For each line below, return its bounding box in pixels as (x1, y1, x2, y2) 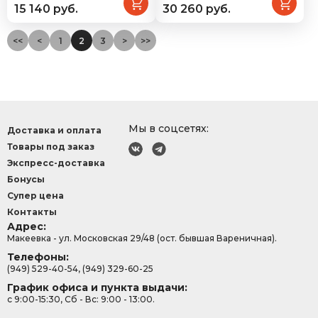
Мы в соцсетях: (128, 122, 209, 135)
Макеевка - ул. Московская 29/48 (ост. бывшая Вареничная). (7, 233, 277, 243)
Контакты (7, 207, 57, 217)
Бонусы (7, 174, 45, 185)
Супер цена (7, 190, 64, 201)
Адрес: (7, 220, 46, 233)
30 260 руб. (163, 2, 231, 16)
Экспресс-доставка (7, 158, 105, 168)
